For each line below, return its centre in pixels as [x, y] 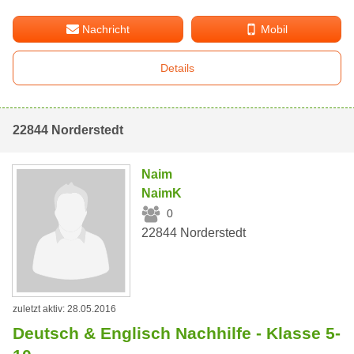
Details [177, 68]
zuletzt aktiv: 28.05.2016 [64, 309]
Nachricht [106, 29]
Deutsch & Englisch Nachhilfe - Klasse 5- [177, 333]
